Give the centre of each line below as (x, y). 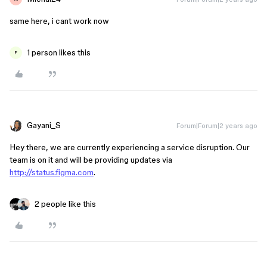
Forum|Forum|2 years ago (217, 125)
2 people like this (65, 204)
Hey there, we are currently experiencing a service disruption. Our (130, 147)
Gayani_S (44, 125)
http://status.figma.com (52, 172)
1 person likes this (59, 52)
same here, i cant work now (59, 21)
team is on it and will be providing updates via (91, 160)
